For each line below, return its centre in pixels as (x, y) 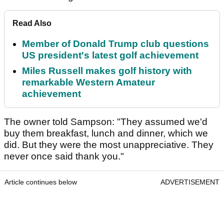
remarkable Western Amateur (88, 82)
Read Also (32, 23)
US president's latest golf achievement (110, 55)
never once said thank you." (64, 156)
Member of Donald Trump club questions (115, 44)
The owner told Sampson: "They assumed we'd (106, 122)
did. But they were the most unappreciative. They (109, 145)
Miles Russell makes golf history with (107, 71)
